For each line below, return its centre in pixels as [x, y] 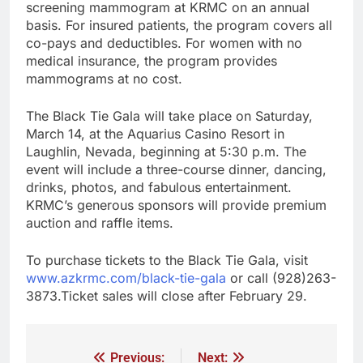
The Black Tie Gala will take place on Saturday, [169, 115]
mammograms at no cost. [104, 78]
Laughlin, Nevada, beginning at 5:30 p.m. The [166, 151]
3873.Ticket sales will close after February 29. [167, 295]
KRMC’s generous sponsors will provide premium [176, 205]
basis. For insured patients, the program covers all [179, 25]
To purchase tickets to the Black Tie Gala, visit [167, 260]
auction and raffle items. [100, 222]
